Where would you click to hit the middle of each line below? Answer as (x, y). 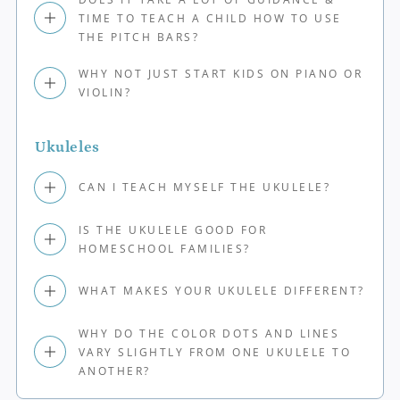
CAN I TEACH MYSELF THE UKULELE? (204, 187)
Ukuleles (67, 147)
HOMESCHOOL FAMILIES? (164, 248)
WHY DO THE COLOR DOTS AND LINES (209, 333)
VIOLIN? (105, 92)
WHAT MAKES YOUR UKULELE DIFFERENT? (221, 291)
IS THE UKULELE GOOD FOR (173, 229)
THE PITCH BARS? (139, 37)
